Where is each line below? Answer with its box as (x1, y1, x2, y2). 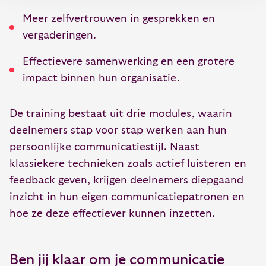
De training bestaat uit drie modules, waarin (9, 108, 232, 120)
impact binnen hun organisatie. (23, 72, 180, 84)
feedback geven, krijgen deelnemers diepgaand (9, 175, 243, 186)
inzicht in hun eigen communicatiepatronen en (9, 191, 245, 203)
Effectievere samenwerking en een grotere (23, 56, 235, 68)
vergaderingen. (23, 30, 96, 42)
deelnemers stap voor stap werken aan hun (9, 125, 227, 137)
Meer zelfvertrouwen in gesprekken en (23, 13, 215, 25)
